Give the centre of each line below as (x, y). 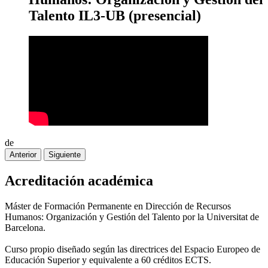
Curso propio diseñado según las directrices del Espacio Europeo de (133, 249)
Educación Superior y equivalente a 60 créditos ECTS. (108, 260)
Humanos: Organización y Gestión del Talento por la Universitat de (132, 217)
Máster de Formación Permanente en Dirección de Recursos (118, 206)
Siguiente (65, 154)
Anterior (23, 154)
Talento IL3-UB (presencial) (115, 15)
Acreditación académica (79, 180)
